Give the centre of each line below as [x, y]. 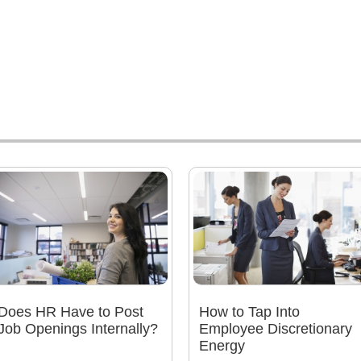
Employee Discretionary [275, 329]
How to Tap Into [249, 312]
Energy [222, 346]
